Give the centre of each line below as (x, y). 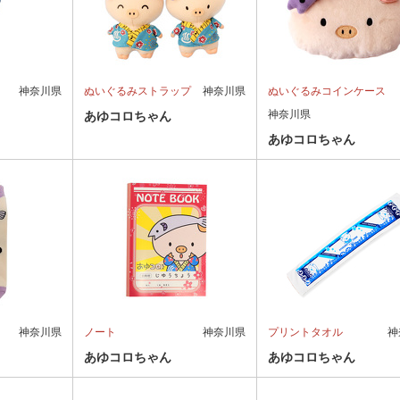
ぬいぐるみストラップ (138, 91)
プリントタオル (306, 332)
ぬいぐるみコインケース (327, 91)
